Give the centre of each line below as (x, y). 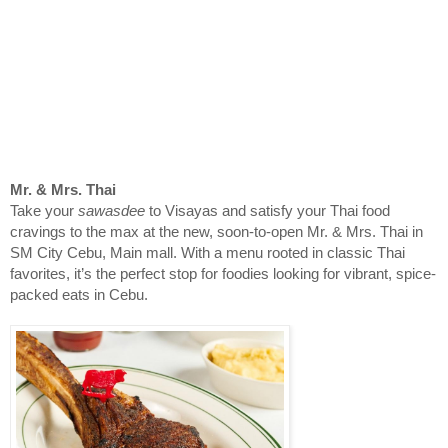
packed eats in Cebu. (79, 295)
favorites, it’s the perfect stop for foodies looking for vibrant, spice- (223, 274)
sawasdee (111, 211)
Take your (44, 211)
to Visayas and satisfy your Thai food (267, 211)
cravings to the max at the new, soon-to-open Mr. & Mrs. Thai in (216, 232)
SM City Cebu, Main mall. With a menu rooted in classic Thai (207, 253)
